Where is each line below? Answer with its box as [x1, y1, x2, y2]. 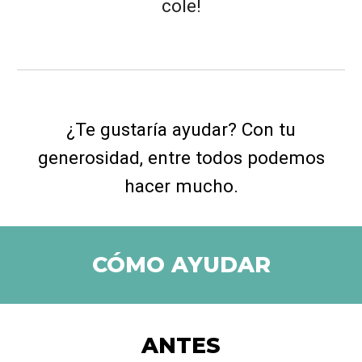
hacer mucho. [124, 175, 238, 197]
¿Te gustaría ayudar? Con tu [66, 119, 296, 141]
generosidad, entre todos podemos [37, 147, 325, 169]
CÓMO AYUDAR [91, 251, 271, 278]
